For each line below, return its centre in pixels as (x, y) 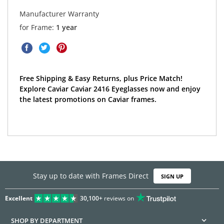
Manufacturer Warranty (59, 13)
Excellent (19, 198)
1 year (66, 27)
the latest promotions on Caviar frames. (88, 99)
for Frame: (37, 27)
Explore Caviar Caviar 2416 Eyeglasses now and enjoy (110, 88)
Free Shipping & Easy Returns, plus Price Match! (101, 78)
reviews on (118, 198)
